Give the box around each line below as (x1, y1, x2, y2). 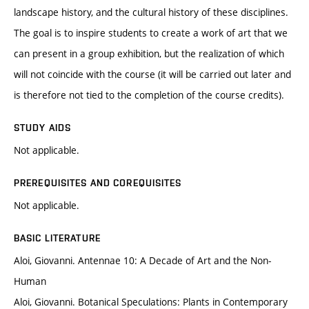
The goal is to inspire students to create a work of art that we (14, 26, 288, 40)
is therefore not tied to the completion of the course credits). (14, 88, 284, 102)
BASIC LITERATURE (14, 232, 101, 244)
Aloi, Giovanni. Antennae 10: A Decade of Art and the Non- (14, 254, 271, 268)
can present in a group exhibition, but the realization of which (14, 47, 284, 61)
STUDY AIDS (14, 122, 72, 134)
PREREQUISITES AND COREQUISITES (14, 177, 182, 189)
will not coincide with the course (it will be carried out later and (14, 68, 291, 81)
